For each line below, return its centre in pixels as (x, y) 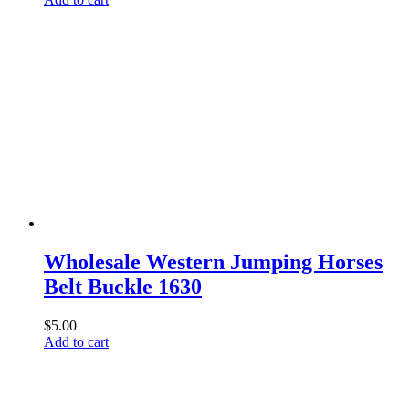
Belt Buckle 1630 (123, 286)
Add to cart (76, 341)
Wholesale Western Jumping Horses (213, 262)
